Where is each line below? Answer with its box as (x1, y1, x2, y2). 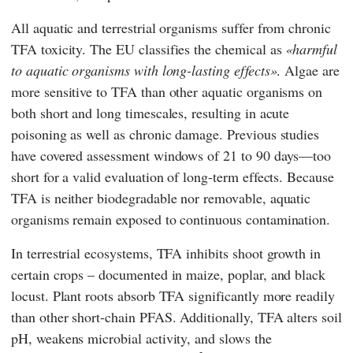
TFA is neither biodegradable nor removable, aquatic (11, 188, 311, 208)
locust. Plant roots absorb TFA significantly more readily (11, 286, 335, 306)
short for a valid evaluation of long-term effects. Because (11, 167, 334, 187)
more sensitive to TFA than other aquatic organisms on (11, 82, 323, 102)
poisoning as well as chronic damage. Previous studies (11, 124, 320, 144)
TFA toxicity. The (11, 39, 117, 59)
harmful (292, 39, 338, 59)
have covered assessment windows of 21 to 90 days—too (11, 146, 332, 165)
